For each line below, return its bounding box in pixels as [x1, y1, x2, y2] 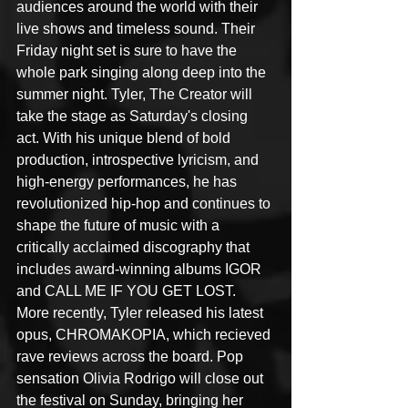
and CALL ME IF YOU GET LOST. [16, 283, 240, 299]
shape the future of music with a [16, 218, 223, 233]
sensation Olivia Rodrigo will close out [16, 371, 267, 386]
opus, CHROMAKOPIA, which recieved [16, 327, 274, 342]
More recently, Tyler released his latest [16, 305, 267, 321]
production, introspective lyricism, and [16, 152, 262, 168]
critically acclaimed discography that [16, 240, 253, 255]
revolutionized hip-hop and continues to [16, 196, 274, 211]
